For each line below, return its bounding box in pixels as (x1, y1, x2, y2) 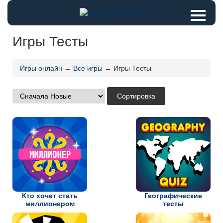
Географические (144, 192, 202, 200)
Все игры (73, 64, 103, 73)
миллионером (25, 200, 75, 208)
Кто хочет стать (22, 192, 78, 200)
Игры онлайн (20, 64, 62, 73)
